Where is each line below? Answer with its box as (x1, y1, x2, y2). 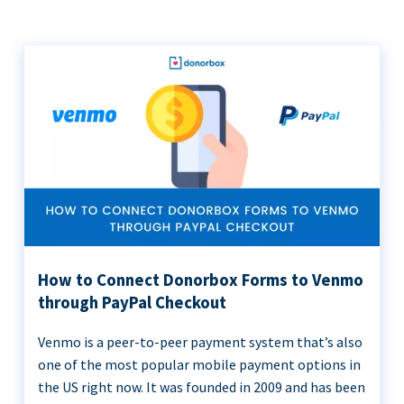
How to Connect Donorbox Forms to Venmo (38, 270, 363, 291)
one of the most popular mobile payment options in (38, 355, 361, 374)
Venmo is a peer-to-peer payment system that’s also (38, 333, 363, 352)
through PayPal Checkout (38, 292, 226, 314)
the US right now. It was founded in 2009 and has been (38, 378, 365, 397)
